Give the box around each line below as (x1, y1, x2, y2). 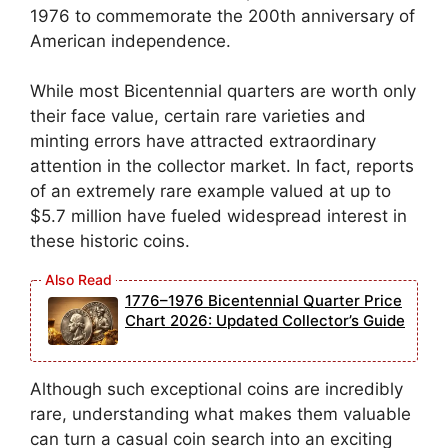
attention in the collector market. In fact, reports (30, 156, 414, 177)
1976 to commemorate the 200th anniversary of (30, 5, 415, 26)
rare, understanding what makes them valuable (30, 403, 411, 424)
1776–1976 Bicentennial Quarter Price (125, 290, 402, 310)
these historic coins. (30, 231, 190, 252)
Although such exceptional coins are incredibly (30, 378, 403, 399)
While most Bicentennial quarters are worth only (30, 81, 416, 102)
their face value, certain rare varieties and (30, 106, 366, 127)
